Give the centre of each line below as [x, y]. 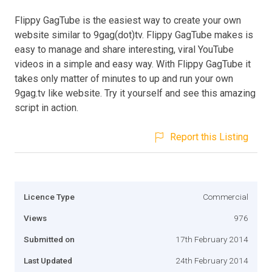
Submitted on [49, 239]
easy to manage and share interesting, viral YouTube [124, 49]
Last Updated [48, 260]
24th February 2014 [212, 260]
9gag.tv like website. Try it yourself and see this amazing [135, 93]
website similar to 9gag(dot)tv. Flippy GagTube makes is [134, 35]
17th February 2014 [212, 239]
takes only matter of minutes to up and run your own [124, 78]
